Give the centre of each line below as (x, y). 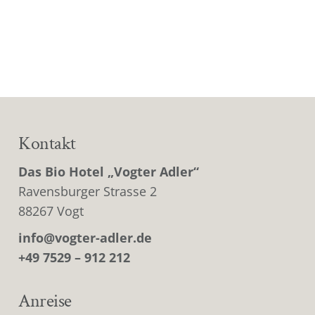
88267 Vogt (51, 211)
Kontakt (47, 144)
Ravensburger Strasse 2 (88, 191)
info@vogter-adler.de (85, 238)
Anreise (45, 302)
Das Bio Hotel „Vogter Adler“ (109, 171)
